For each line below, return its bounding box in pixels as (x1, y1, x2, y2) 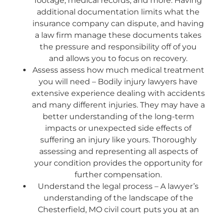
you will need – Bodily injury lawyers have (39, 77, 198, 86)
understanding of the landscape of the (43, 193, 193, 202)
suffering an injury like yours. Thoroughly (40, 135, 197, 144)
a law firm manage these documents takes (35, 30, 201, 40)
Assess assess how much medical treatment (32, 65, 204, 75)
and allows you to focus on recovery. (49, 53, 187, 63)
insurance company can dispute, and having (32, 18, 204, 28)
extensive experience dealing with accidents (31, 88, 205, 98)
